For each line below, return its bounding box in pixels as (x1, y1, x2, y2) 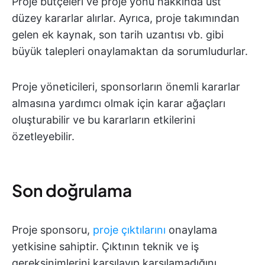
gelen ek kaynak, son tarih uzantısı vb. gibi (12, 28, 224, 41)
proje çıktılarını (93, 224, 166, 237)
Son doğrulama (12, 180, 132, 201)
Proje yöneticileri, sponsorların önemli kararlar (12, 80, 240, 93)
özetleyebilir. (12, 130, 75, 143)
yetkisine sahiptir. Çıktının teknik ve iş (12, 240, 199, 253)
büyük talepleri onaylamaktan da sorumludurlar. (12, 45, 248, 58)
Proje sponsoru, (12, 224, 93, 237)
